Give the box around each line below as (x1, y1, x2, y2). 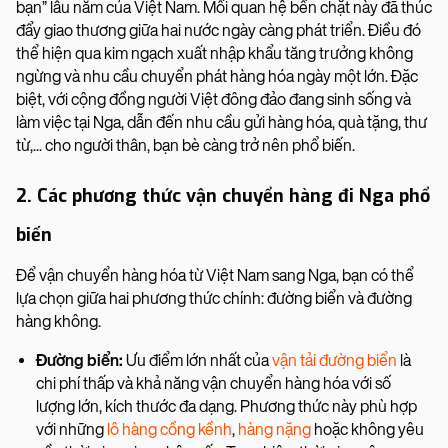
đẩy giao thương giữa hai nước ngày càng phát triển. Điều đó (16, 20, 421, 40)
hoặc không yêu (311, 419, 424, 439)
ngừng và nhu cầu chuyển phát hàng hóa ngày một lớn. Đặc (16, 66, 418, 86)
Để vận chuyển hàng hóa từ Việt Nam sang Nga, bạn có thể (16, 265, 414, 285)
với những (36, 419, 107, 439)
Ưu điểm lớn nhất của (123, 350, 272, 370)
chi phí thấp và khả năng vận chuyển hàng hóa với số (36, 373, 391, 393)
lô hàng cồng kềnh (107, 419, 232, 439)
